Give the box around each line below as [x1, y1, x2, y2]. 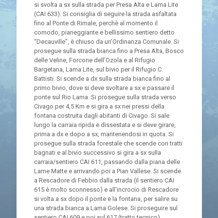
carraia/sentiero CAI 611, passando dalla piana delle [34, 158, 180, 165]
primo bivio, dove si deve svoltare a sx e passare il [34, 84, 174, 91]
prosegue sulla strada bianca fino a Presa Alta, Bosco [34, 47, 184, 54]
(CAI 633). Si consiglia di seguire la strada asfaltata [34, 10, 177, 18]
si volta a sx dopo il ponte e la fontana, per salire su [34, 195, 178, 202]
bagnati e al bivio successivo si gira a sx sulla [34, 149, 161, 156]
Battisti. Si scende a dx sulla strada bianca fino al [34, 75, 170, 82]
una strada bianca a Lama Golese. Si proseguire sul [34, 204, 178, 212]
